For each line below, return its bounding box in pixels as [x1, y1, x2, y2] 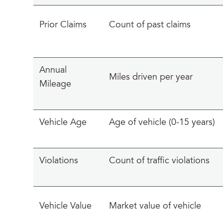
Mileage [39, 80, 71, 89]
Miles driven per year [109, 73, 193, 82]
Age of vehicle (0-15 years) [109, 118, 215, 127]
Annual [39, 66, 67, 75]
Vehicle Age [39, 118, 87, 127]
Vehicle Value [39, 202, 92, 211]
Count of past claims [109, 21, 191, 30]
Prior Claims [39, 21, 87, 30]
